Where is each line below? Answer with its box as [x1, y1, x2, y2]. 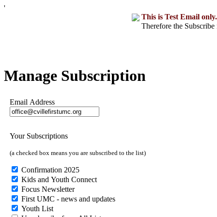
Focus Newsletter [19, 185, 75, 194]
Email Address [10, 98, 55, 107]
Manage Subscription [4, 67, 146, 85]
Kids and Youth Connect [19, 175, 97, 184]
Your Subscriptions [10, 132, 70, 140]
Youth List [19, 204, 53, 213]
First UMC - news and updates [19, 195, 115, 203]
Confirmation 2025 [19, 166, 79, 174]
